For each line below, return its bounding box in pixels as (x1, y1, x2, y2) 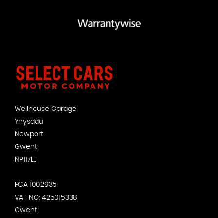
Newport (15, 131, 43, 138)
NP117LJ (15, 156, 37, 163)
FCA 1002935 (15, 182, 57, 189)
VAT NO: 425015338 (15, 194, 77, 201)
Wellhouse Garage (15, 106, 76, 113)
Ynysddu (15, 118, 43, 126)
